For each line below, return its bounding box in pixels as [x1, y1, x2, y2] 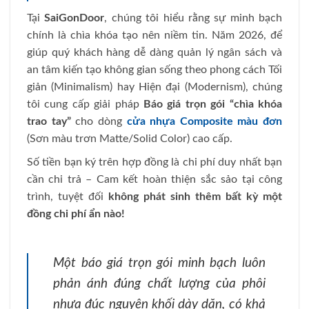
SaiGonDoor [44, 12, 105, 23]
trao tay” [27, 115, 71, 127]
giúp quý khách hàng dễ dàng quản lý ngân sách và [27, 46, 282, 58]
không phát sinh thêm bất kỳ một [108, 191, 282, 203]
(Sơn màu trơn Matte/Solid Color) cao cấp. [27, 132, 232, 144]
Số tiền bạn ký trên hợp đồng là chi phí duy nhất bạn [27, 157, 282, 168]
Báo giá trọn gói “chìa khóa [143, 98, 282, 110]
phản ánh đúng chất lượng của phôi [53, 277, 266, 291]
